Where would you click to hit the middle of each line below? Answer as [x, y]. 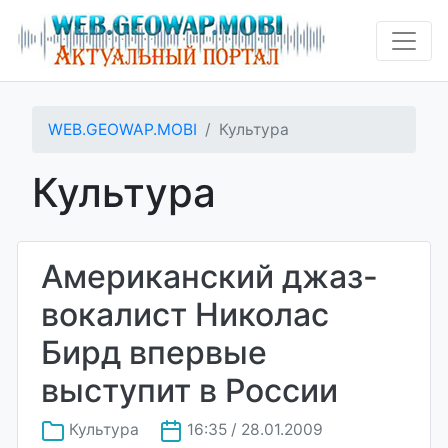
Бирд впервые [154, 352]
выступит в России [189, 390]
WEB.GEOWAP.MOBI [122, 129]
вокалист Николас [185, 314]
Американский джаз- [209, 276]
